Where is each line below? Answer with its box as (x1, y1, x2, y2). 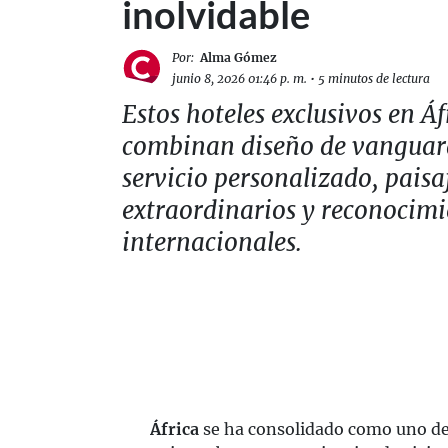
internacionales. (122, 227, 302, 258)
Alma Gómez (200, 50, 277, 65)
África (150, 419, 203, 439)
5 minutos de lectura (318, 71, 430, 86)
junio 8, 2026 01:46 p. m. (172, 71, 307, 86)
